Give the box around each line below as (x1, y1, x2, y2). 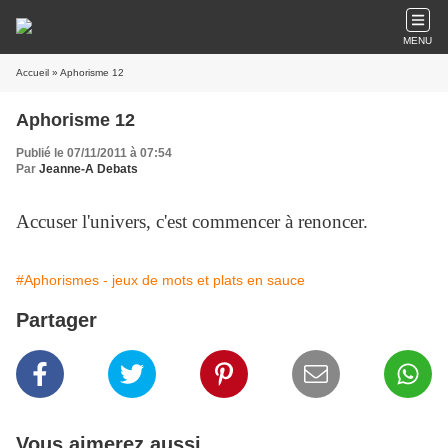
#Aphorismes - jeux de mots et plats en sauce (16, 272, 305, 288)
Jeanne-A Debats (39, 162, 138, 176)
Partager (16, 309, 97, 331)
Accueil (16, 67, 49, 78)
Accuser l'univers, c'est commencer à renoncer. (16, 211, 368, 232)
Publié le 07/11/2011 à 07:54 (16, 146, 172, 160)
